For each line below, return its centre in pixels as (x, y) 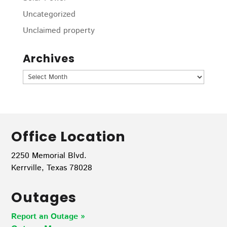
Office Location (69, 137)
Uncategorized (49, 14)
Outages (44, 197)
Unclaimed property (59, 31)
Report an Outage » (48, 217)
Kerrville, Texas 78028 (52, 168)
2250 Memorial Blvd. (49, 156)
